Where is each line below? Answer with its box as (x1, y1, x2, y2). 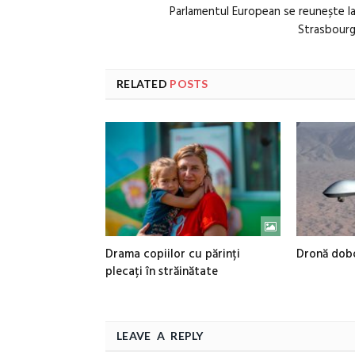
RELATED (116, 76, 167, 90)
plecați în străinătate (105, 262, 218, 282)
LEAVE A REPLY (116, 329, 204, 343)
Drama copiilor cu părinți (105, 245, 240, 265)
